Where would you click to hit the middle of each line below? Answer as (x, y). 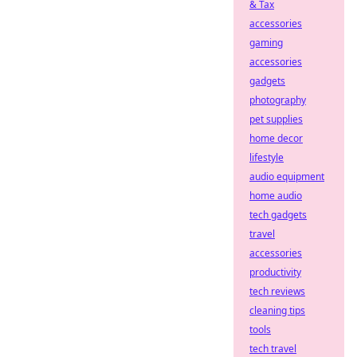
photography (278, 100)
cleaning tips (277, 310)
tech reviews (277, 291)
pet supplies (276, 119)
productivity (275, 272)
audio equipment (287, 177)
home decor (276, 138)
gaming (266, 43)
